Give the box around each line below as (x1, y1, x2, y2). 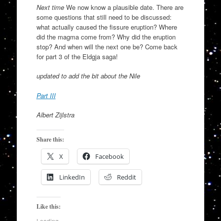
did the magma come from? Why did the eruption (36, 32, 176, 41)
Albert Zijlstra (36, 110, 74, 120)
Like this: (36, 202, 61, 211)
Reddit (116, 172, 136, 182)
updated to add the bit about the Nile (36, 71, 140, 81)
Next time (36, 2, 64, 12)
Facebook (95, 151, 124, 161)
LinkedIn (59, 172, 85, 182)
